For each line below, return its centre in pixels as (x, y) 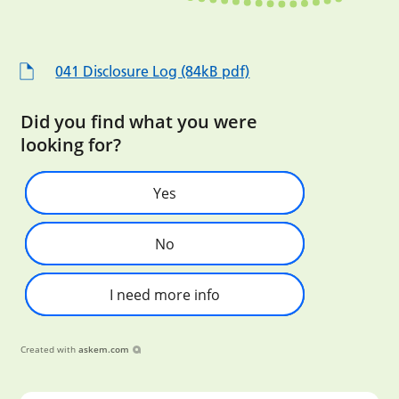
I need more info (165, 294)
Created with (49, 350)
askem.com (104, 350)
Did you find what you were (139, 122)
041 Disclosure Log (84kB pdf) (153, 72)
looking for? (71, 145)
